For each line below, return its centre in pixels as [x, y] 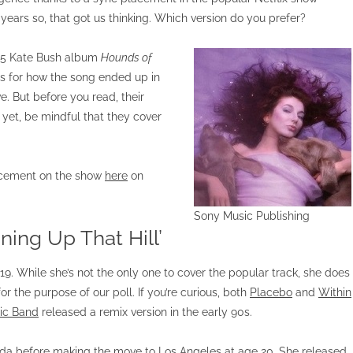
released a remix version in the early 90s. [145, 312]
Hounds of [126, 58]
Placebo [271, 292]
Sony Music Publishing [252, 216]
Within [335, 292]
